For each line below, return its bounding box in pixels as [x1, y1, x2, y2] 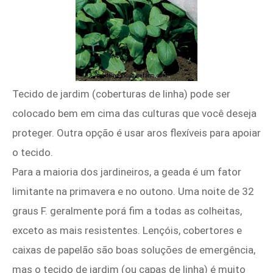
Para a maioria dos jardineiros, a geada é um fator [12, 166, 241, 179]
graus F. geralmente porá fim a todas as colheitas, [12, 205, 242, 218]
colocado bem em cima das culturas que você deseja [12, 107, 257, 120]
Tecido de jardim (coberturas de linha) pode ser [12, 88, 230, 101]
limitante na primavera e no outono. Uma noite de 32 [12, 185, 254, 198]
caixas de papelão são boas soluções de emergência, [12, 244, 255, 257]
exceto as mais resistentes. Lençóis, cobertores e [12, 224, 242, 237]
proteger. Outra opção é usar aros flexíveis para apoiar [12, 127, 261, 140]
